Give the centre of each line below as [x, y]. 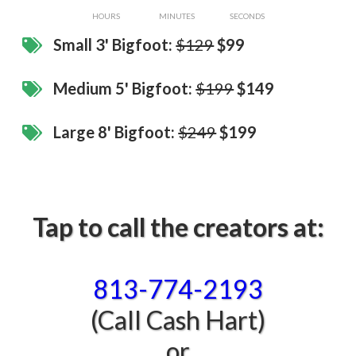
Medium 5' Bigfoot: [123, 89]
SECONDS [247, 16]
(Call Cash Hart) [178, 320]
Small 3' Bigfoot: [115, 45]
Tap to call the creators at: [178, 227]
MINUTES [176, 16]
